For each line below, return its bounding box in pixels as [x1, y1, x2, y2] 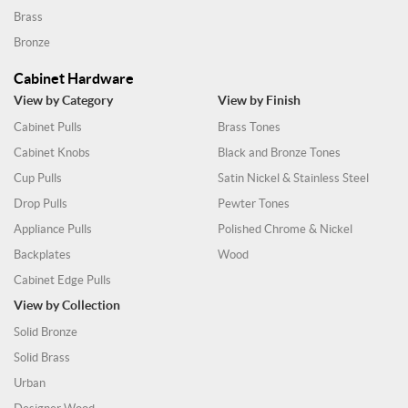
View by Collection [14, 298, 120, 312]
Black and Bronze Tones [218, 146, 341, 159]
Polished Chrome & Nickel [218, 222, 352, 236]
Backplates [14, 248, 71, 261]
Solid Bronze [14, 325, 77, 339]
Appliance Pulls [14, 222, 92, 236]
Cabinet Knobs [14, 146, 90, 159]
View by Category [14, 93, 113, 107]
